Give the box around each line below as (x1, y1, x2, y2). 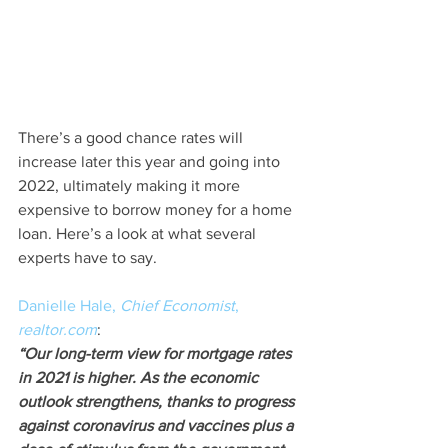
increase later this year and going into (18, 153, 284, 171)
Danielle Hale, (18, 297, 120, 315)
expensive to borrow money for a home (18, 201, 296, 219)
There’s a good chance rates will (18, 129, 247, 147)
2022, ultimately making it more (18, 177, 244, 195)
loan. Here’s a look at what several (18, 225, 260, 243)
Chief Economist (120, 297, 235, 315)
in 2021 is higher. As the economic (18, 369, 262, 387)
